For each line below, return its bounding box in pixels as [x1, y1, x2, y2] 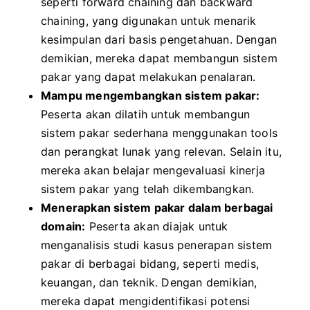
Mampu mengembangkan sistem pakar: [41, 89, 260, 102]
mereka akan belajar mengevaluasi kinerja [41, 163, 266, 177]
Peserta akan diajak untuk [85, 219, 228, 233]
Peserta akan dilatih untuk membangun [41, 107, 250, 121]
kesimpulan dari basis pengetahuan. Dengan [41, 33, 277, 46]
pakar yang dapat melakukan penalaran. [41, 70, 256, 84]
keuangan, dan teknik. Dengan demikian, [41, 275, 257, 289]
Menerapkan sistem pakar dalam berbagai [41, 201, 273, 215]
